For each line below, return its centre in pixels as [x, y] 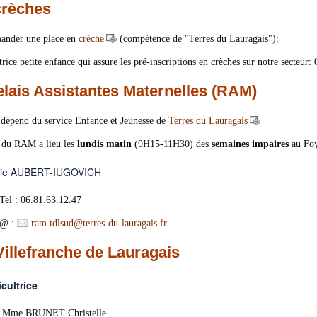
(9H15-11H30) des [171, 144]
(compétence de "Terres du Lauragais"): [199, 39]
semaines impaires [250, 144]
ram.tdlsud [52, 223]
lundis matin [104, 144]
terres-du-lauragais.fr [125, 223]
